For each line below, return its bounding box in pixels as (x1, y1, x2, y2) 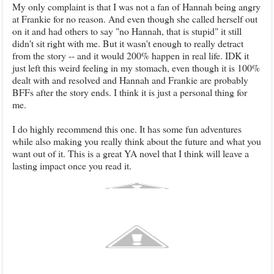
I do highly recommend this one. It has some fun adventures (12, 122, 242, 135)
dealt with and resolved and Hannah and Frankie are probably (12, 73, 248, 86)
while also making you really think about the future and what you (12, 135, 261, 147)
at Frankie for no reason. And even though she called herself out (12, 12, 257, 25)
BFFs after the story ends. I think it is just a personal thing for (12, 86, 247, 98)
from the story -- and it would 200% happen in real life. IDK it (12, 49, 249, 62)
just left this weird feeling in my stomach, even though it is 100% (12, 61, 260, 74)
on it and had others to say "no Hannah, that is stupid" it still (12, 24, 242, 37)
